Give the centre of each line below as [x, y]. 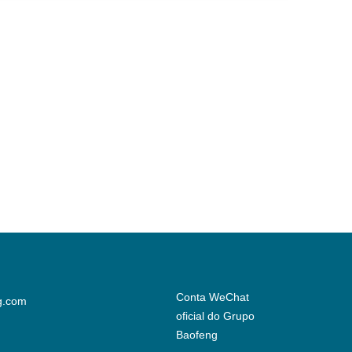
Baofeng [197, 334]
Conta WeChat [213, 297]
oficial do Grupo [216, 315]
